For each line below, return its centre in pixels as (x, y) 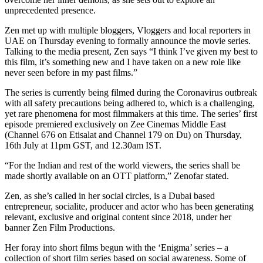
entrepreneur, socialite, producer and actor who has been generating (129, 206)
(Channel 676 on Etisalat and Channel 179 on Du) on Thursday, (123, 134)
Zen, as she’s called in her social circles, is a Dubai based (110, 195)
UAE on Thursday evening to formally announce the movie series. (128, 41)
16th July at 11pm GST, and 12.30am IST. (83, 145)
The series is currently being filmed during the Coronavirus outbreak (131, 92)
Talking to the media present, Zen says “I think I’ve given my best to (131, 51)
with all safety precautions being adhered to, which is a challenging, (130, 103)
